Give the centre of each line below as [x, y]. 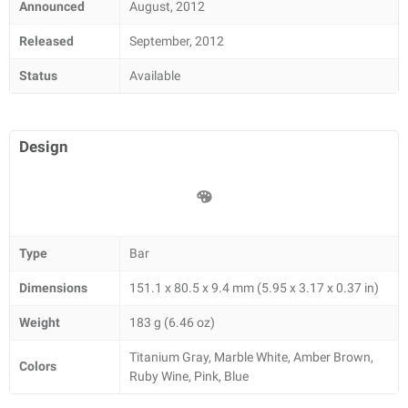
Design [44, 147]
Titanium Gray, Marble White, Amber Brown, [251, 357]
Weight [40, 322]
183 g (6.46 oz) [172, 322]
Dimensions [53, 288]
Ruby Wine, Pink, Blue [189, 376]
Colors [38, 366]
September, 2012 [177, 41]
